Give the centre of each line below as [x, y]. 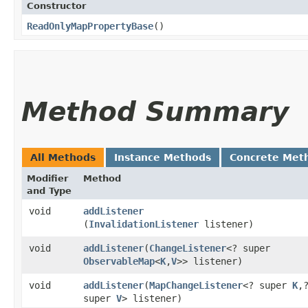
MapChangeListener [196, 285]
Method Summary [155, 111]
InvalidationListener [144, 224]
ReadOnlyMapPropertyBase [90, 26]
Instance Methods [163, 157]
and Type [49, 190]
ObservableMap [119, 261]
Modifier [47, 178]
